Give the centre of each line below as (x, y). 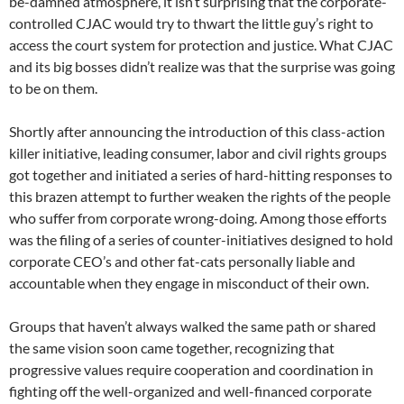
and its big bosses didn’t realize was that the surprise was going (202, 67)
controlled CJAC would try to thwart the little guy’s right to (191, 23)
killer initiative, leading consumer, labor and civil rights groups (198, 153)
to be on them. (53, 88)
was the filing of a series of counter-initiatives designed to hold (201, 240)
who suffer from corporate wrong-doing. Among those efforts (198, 218)
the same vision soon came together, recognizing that (172, 348)
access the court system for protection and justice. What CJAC (201, 45)
